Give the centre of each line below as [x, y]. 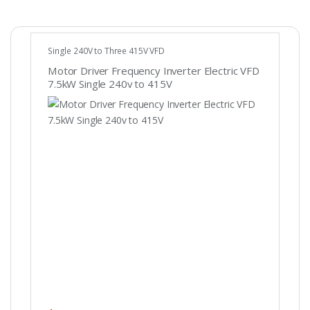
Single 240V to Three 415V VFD [106, 51]
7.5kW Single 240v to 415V [110, 83]
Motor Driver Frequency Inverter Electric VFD [153, 70]
